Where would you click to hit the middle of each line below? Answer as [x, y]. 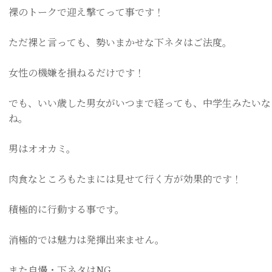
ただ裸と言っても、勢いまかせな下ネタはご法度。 [120, 42]
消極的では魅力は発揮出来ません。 [87, 240]
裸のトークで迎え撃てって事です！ [86, 12]
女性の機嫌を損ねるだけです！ [76, 73]
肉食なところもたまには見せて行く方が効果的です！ [125, 179]
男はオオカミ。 [42, 148]
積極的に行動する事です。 [66, 209]
